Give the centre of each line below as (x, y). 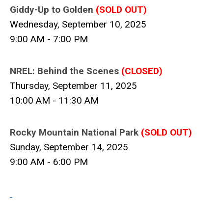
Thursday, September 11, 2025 (73, 86)
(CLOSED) (142, 71)
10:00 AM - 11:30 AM (54, 100)
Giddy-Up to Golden (53, 10)
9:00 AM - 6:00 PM (49, 162)
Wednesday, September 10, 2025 (78, 24)
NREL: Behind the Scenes (66, 71)
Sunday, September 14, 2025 (69, 147)
